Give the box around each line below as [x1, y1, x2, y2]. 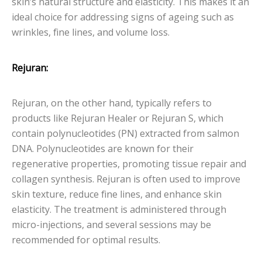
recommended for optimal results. [12, 233, 160, 247]
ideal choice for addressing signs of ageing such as [12, 11, 234, 24]
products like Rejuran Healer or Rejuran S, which [12, 112, 223, 125]
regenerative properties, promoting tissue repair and [12, 157, 246, 171]
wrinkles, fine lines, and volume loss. [12, 26, 170, 39]
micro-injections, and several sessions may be [12, 218, 211, 232]
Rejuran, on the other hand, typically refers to [12, 96, 212, 110]
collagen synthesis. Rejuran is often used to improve [12, 173, 240, 186]
